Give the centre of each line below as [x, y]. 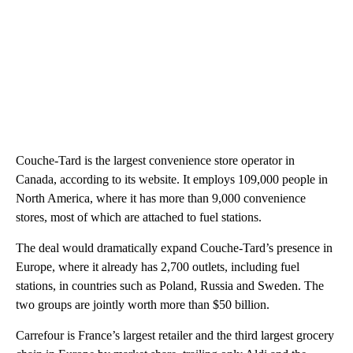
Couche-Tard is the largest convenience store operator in [155, 160]
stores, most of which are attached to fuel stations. [139, 217]
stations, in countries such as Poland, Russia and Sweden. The [170, 285]
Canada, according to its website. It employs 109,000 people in [172, 179]
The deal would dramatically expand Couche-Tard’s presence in [174, 247]
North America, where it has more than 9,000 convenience [161, 198]
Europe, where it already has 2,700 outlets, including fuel [158, 266]
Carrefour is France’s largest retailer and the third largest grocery [175, 335]
